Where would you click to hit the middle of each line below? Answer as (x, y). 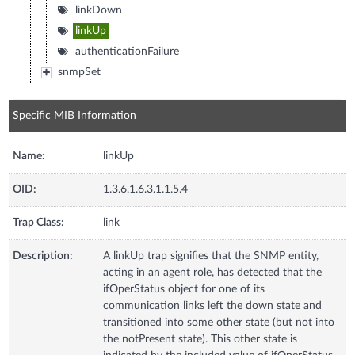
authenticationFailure (127, 51)
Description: (43, 256)
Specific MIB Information (75, 115)
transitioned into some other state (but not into (219, 322)
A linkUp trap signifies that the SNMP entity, (211, 256)
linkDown (98, 10)
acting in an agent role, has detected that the (213, 272)
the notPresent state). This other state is (200, 339)
